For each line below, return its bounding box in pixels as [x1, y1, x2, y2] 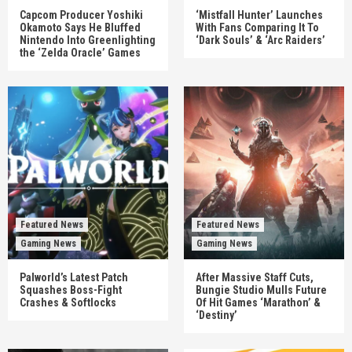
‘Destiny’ [196, 309, 237, 321]
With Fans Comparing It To [196, 21, 319, 34]
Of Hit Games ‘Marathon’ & [196, 296, 321, 309]
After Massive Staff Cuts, [196, 271, 313, 284]
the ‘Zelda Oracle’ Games [20, 46, 141, 59]
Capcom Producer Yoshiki [20, 9, 143, 21]
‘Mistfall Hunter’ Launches [196, 9, 323, 21]
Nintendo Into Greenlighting [20, 34, 156, 46]
